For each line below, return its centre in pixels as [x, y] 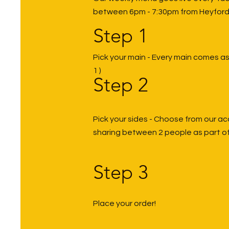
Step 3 [121, 172]
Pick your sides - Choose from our [155, 119]
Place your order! [124, 203]
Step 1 [123, 36]
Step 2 [121, 85]
